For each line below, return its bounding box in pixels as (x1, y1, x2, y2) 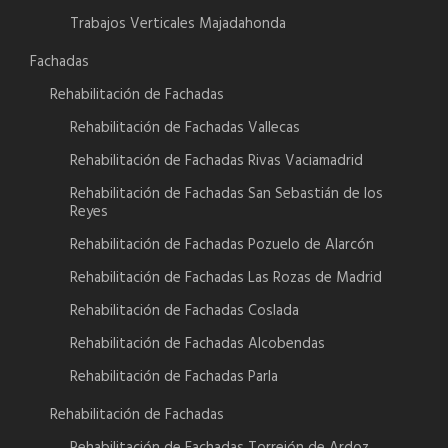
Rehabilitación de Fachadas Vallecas (70, 116, 300, 141)
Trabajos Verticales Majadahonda (70, 12, 286, 37)
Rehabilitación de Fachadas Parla (70, 365, 278, 390)
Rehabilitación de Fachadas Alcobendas (70, 332, 325, 357)
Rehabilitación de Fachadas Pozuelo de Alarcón (70, 233, 374, 258)
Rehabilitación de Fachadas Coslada (70, 299, 299, 324)
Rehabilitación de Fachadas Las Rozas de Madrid (70, 266, 382, 291)
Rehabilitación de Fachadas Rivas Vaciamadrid (70, 149, 363, 174)
